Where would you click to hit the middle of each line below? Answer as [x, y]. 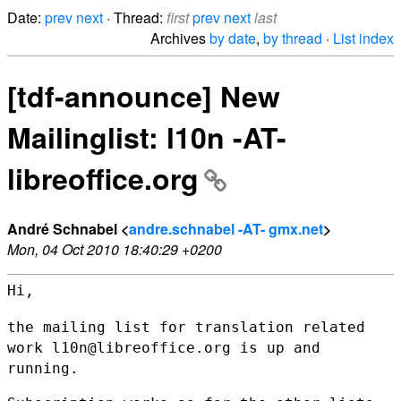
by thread [293, 38]
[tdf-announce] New [144, 96]
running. [43, 368]
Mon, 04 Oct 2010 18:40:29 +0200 [115, 249]
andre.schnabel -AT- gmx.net [226, 228]
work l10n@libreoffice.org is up [150, 347]
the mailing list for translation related [186, 327]
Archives [180, 38]
